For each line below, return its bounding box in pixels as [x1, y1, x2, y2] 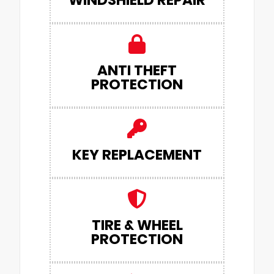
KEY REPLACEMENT [72, 145, 202, 165]
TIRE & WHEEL [91, 215, 183, 235]
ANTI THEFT [97, 61, 177, 81]
